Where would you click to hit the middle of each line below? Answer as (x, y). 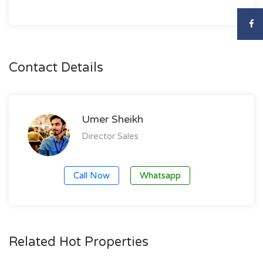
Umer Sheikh (112, 119)
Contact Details (56, 68)
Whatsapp (160, 176)
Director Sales (110, 136)
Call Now (92, 176)
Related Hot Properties (79, 242)
